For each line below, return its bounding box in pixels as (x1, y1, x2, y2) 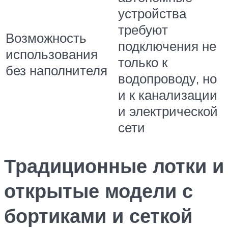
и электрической (118, 103, 218, 120)
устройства (118, 5, 186, 22)
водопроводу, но (118, 70, 217, 87)
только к (118, 54, 167, 71)
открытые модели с (4, 178, 193, 204)
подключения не (118, 38, 216, 54)
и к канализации (118, 87, 217, 103)
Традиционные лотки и (4, 153, 224, 179)
